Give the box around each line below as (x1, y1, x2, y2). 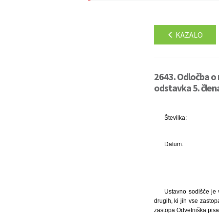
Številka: (164, 114, 187, 121)
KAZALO (174, 30, 203, 40)
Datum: (164, 141, 184, 148)
